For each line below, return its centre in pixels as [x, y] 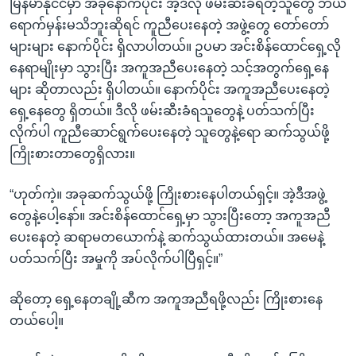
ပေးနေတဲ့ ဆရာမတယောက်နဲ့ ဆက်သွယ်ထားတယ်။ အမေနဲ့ [167, 237]
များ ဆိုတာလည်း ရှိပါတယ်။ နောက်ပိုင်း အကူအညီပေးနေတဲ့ [170, 89]
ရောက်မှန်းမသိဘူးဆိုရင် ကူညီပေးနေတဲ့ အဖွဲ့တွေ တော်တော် [169, 25]
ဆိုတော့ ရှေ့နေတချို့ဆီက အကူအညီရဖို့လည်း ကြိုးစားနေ [166, 299]
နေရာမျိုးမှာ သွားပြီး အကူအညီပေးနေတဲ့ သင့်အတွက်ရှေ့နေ [169, 68]
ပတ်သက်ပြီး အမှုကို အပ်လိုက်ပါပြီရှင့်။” [116, 258]
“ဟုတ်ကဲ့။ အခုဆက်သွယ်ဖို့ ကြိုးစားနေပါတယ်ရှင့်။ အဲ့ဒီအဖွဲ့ [168, 194]
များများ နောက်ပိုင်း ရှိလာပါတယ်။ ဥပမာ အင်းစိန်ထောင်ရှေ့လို [175, 46]
